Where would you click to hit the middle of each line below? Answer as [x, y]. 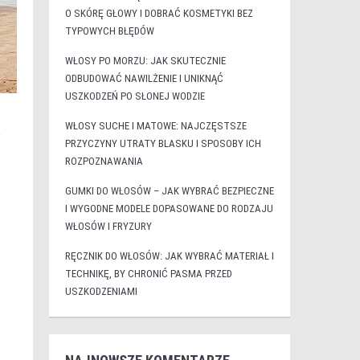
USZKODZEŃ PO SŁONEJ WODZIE [135, 96]
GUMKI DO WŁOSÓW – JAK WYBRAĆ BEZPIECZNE [169, 191]
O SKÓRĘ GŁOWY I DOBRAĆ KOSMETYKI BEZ [159, 13]
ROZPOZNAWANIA [104, 161]
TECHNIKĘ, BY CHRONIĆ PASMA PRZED [148, 274]
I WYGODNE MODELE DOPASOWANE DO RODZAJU [169, 209]
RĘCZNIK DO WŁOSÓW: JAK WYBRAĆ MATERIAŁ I [169, 256]
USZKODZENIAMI [101, 291]
